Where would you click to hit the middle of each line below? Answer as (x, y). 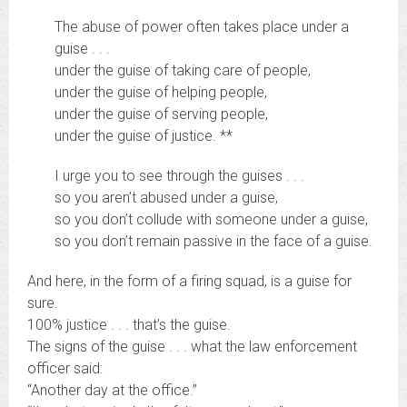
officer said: (65, 368)
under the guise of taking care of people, (183, 70)
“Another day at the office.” (112, 390)
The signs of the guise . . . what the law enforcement (192, 347)
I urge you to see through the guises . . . (179, 176)
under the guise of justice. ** (144, 136)
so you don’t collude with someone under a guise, (211, 219)
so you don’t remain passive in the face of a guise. (213, 241)
